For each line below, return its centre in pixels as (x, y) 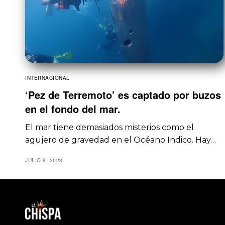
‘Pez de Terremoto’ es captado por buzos (123, 94)
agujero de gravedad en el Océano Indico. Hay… (121, 140)
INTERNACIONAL (47, 78)
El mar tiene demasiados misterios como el (110, 127)
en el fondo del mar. (73, 108)
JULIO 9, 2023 (44, 160)
